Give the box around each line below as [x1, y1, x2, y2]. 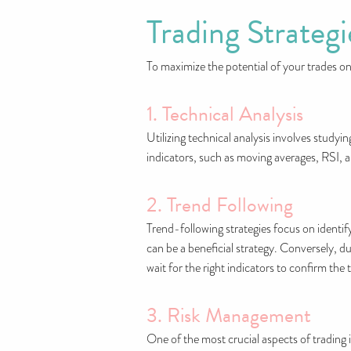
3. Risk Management [147, 300, 311, 331]
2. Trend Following [147, 190, 293, 220]
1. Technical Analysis [147, 99, 303, 129]
